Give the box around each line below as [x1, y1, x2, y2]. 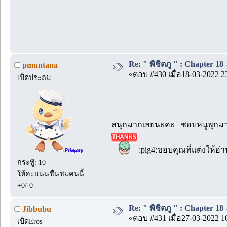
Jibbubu [22, 204, 51, 213]
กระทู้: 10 [17, 158, 46, 166]
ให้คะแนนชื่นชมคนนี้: [17, 169, 87, 178]
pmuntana [22, 60, 58, 69]
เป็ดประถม [17, 73, 51, 82]
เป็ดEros [17, 217, 43, 225]
